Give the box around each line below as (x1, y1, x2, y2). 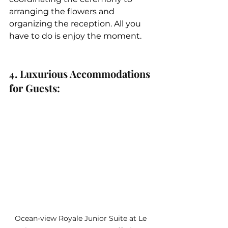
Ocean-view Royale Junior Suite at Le (14, 213, 149, 223)
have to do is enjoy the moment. (9, 31, 141, 41)
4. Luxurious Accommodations (9, 67, 153, 81)
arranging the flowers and (9, 7, 117, 17)
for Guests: (9, 81, 63, 95)
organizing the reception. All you (9, 19, 143, 29)
